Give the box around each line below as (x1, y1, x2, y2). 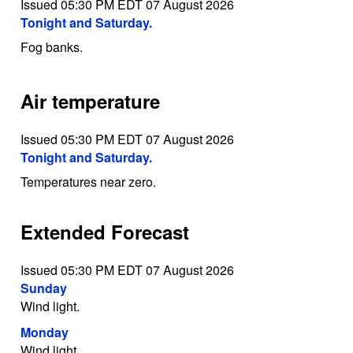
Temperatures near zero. (20, 172, 156, 191)
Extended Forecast (20, 217, 189, 245)
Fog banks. (20, 38, 83, 57)
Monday (20, 322, 69, 341)
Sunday (20, 278, 67, 297)
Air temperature (20, 87, 160, 115)
